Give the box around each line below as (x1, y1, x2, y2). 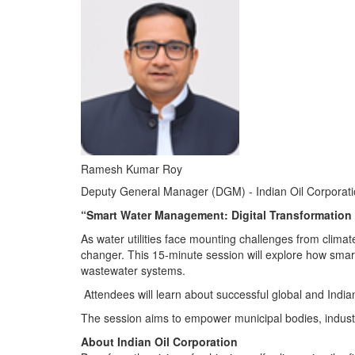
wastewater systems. (81, 262, 185, 279)
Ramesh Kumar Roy (81, 161, 182, 177)
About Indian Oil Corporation (81, 334, 238, 350)
